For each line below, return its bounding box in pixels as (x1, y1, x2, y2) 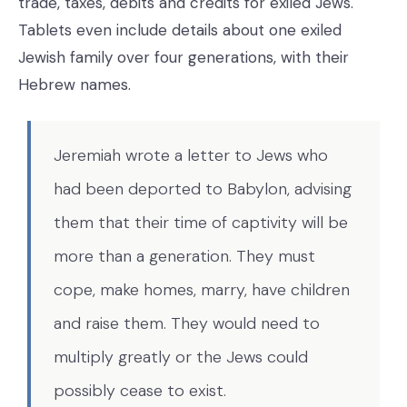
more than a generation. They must (54, 244, 315, 267)
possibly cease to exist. (54, 379, 226, 402)
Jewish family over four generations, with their (18, 46, 349, 67)
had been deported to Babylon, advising (54, 177, 352, 200)
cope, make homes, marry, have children (54, 278, 350, 301)
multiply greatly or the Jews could (54, 345, 308, 368)
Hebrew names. (18, 74, 131, 94)
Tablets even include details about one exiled (18, 19, 342, 40)
